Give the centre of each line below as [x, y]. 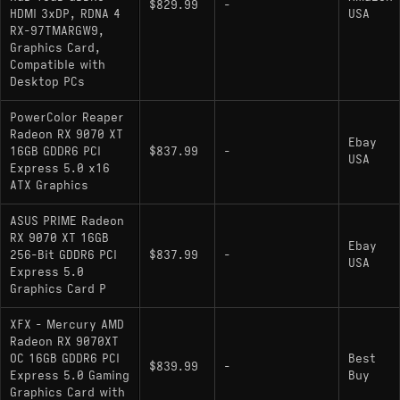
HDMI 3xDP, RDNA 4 [65, 14]
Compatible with [58, 65]
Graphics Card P [58, 289]
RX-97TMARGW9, [57, 31]
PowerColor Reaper [67, 117]
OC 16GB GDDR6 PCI [65, 358]
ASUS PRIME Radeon [67, 221]
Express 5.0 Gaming [70, 375]
